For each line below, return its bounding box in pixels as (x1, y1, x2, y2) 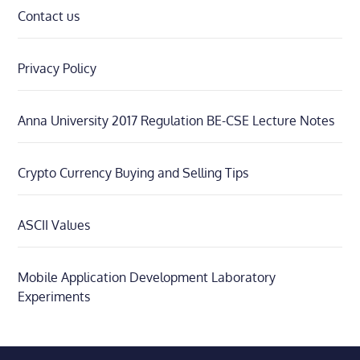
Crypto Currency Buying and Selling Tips (18, 164, 249, 181)
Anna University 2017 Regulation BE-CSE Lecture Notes (18, 112, 335, 129)
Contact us (18, 7, 80, 24)
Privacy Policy (18, 59, 97, 76)
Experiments (18, 288, 91, 305)
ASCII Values (18, 216, 91, 233)
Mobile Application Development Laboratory (18, 268, 276, 285)
